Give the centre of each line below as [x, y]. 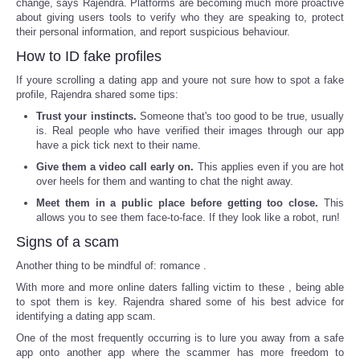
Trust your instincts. [86, 116]
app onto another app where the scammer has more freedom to [180, 352]
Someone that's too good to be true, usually [240, 116]
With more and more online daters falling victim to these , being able [180, 287]
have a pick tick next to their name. [119, 145]
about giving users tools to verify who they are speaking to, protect [180, 17]
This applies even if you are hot [269, 166]
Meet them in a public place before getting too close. [178, 202]
